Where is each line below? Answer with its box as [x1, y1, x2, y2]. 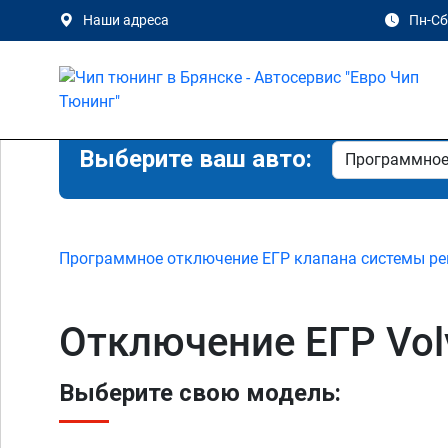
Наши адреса [83, 12, 169, 28]
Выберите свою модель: [59, 379, 341, 407]
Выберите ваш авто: [79, 145, 312, 173]
